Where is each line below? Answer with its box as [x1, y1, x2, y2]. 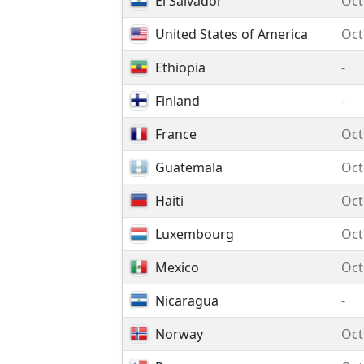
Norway [155, 325, 203, 343]
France [155, 125, 197, 143]
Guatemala [155, 158, 223, 176]
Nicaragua [155, 292, 219, 310]
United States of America [155, 25, 308, 43]
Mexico [155, 258, 199, 276]
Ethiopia [155, 58, 206, 76]
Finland [155, 92, 200, 110]
